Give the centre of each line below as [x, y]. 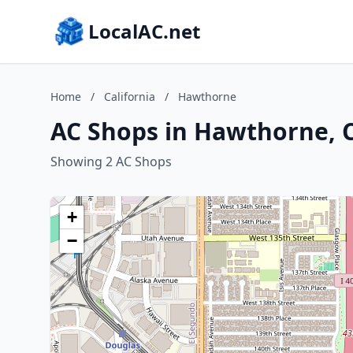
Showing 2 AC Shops [111, 162]
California [130, 97]
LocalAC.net [144, 31]
